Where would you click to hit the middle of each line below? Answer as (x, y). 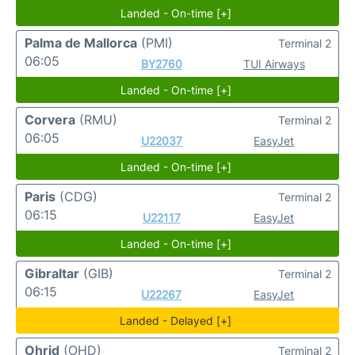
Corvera (50, 120)
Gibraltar (52, 273)
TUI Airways (274, 64)
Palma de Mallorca (81, 43)
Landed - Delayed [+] (176, 321)
